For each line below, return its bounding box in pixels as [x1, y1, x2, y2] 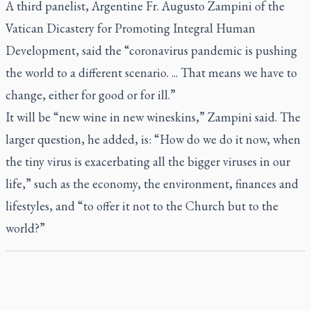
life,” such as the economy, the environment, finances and [6, 176, 299, 192]
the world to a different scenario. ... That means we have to [6, 65, 297, 81]
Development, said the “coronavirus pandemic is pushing [6, 42, 297, 58]
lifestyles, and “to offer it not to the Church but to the [6, 198, 278, 214]
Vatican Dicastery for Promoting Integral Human [6, 20, 255, 36]
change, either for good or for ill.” [6, 87, 176, 103]
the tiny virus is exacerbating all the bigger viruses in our [6, 153, 290, 169]
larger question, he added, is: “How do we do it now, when [6, 131, 301, 147]
